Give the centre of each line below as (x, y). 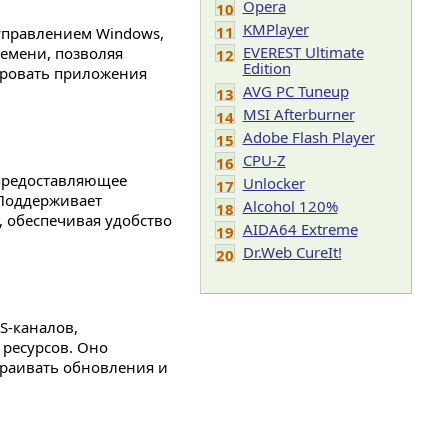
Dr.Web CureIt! (292, 252)
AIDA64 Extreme (300, 229)
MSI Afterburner (298, 114)
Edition (266, 68)
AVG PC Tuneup (295, 91)
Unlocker (273, 183)
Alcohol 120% (290, 206)
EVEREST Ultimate (303, 52)
